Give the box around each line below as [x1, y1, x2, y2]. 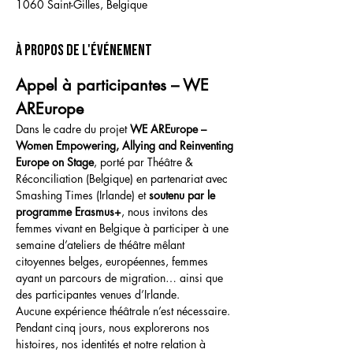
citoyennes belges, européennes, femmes [16, 254, 211, 269]
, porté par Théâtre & [94, 154, 196, 169]
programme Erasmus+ [16, 204, 121, 219]
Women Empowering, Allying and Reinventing [16, 138, 236, 153]
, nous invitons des [121, 204, 211, 219]
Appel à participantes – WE [16, 75, 214, 95]
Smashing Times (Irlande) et [16, 188, 149, 203]
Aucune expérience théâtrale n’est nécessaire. [16, 303, 230, 318]
